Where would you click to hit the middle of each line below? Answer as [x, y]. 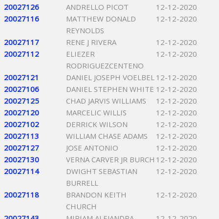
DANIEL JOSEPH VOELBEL [110, 77]
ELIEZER [80, 54]
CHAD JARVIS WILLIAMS [106, 101]
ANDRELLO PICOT [97, 7]
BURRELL [82, 183]
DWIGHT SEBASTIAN [102, 171]
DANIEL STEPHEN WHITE [110, 89]
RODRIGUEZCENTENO [105, 66]
